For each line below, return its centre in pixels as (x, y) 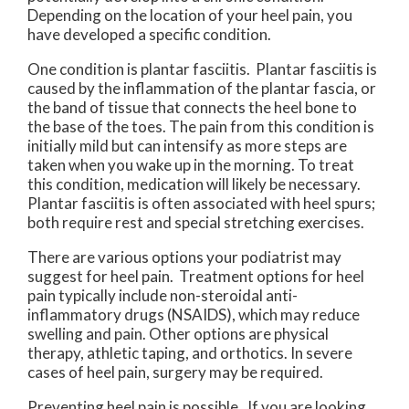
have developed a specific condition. (152, 35)
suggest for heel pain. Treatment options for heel (196, 277)
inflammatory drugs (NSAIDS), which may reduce (194, 315)
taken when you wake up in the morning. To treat (191, 165)
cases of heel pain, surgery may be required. (175, 372)
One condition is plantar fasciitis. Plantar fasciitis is (202, 69)
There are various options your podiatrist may (184, 257)
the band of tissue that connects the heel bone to (192, 108)
